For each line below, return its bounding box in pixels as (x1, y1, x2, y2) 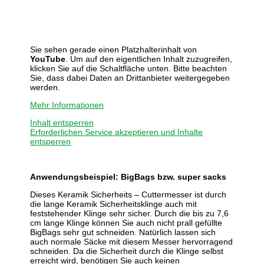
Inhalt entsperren (30, 117, 94, 127)
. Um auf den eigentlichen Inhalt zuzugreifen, (65, 54, 233, 64)
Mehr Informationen (30, 100, 104, 110)
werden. (30, 82, 61, 92)
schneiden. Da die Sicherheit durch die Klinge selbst (30, 246, 224, 256)
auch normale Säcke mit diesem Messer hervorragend (30, 236, 233, 246)
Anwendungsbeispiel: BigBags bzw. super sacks (30, 171, 227, 181)
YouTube (30, 54, 66, 64)
